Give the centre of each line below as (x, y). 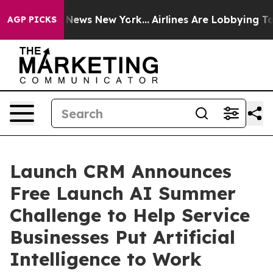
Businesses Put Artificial (122, 237)
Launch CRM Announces (121, 171)
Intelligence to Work (106, 259)
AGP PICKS (32, 19)
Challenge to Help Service (130, 215)
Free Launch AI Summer (123, 193)
